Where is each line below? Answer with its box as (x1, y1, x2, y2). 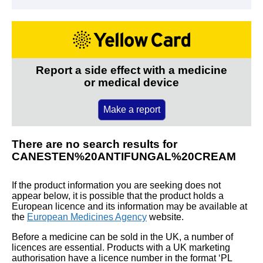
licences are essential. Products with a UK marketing (12, 242, 230, 252)
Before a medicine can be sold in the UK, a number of (12, 231, 233, 242)
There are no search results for (12, 137, 177, 150)
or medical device (84, 76, 179, 89)
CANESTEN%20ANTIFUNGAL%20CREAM (12, 150, 236, 163)
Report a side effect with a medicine (36, 63, 227, 76)
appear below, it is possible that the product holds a (12, 190, 224, 201)
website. (147, 211, 184, 222)
